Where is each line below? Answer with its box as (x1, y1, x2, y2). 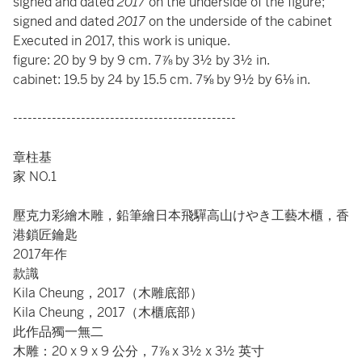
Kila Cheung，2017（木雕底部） (13, 284, 203, 301)
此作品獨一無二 (13, 323, 103, 340)
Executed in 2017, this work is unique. (13, 32, 230, 49)
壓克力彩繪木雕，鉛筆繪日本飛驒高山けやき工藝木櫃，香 (13, 207, 349, 224)
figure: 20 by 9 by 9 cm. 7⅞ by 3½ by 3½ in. (13, 52, 270, 69)
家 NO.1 (13, 168, 57, 185)
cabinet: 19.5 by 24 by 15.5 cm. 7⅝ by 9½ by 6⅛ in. (13, 71, 310, 88)
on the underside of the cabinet (145, 13, 332, 30)
